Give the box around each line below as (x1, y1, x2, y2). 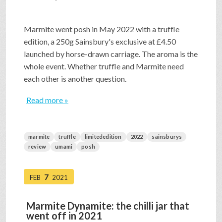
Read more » (26, 95, 68, 105)
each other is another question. (24, 74, 126, 84)
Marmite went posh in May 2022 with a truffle (24, 24, 179, 34)
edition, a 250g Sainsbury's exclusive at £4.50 (24, 37, 176, 47)
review (28, 143, 47, 150)
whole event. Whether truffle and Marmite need (24, 61, 184, 71)
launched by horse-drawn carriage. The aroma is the (24, 49, 198, 59)
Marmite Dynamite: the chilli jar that (26, 200, 189, 212)
